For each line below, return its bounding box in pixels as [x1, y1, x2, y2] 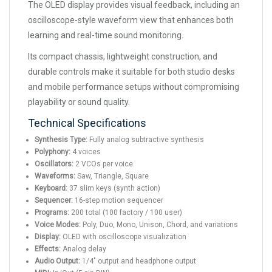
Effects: [35, 245, 61, 254]
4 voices [70, 148, 101, 157]
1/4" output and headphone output [80, 257, 196, 266]
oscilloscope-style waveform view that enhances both [28, 15, 234, 25]
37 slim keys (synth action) [67, 184, 160, 193]
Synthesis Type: [35, 135, 87, 144]
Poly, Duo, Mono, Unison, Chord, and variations [81, 220, 238, 229]
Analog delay [61, 245, 106, 254]
